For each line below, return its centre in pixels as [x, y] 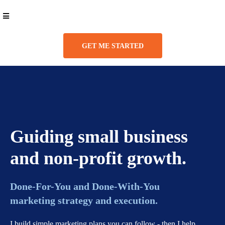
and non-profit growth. [98, 158]
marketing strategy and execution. [84, 200]
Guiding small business [99, 137]
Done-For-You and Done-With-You [85, 186]
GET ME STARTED [113, 46]
